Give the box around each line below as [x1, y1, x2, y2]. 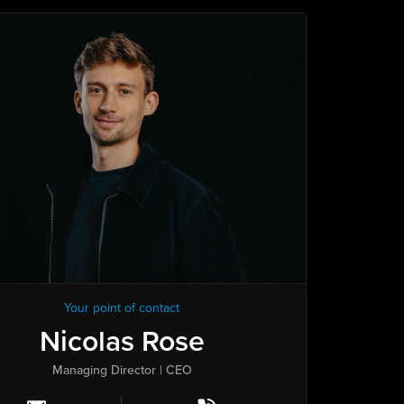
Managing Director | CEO [51, 361, 192, 380]
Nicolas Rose [39, 319, 205, 362]
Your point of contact [64, 298, 180, 317]
